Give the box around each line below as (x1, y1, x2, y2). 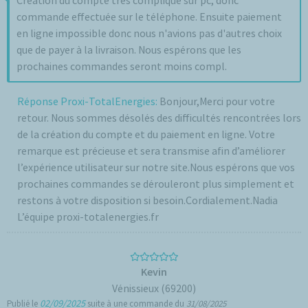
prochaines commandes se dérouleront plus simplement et (17, 177, 294, 190)
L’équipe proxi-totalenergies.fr (17, 210, 159, 223)
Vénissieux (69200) (112, 281, 196, 295)
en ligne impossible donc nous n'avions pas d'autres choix (16, 26, 282, 40)
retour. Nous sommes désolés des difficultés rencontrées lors (17, 111, 301, 124)
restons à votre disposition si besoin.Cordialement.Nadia (17, 193, 278, 207)
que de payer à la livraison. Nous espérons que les (16, 43, 241, 56)
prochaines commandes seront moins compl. (16, 59, 227, 73)
